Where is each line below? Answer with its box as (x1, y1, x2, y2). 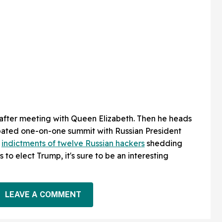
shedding (145, 138, 182, 148)
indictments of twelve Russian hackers (1, 138, 145, 148)
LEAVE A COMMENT (4, 190, 81, 200)
